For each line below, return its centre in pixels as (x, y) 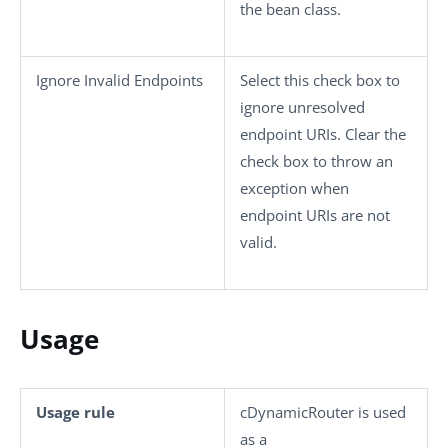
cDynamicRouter (297, 411)
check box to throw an (316, 160)
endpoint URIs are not (315, 214)
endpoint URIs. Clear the (323, 133)
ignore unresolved (302, 106)
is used (380, 411)
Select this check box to (320, 79)
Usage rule (75, 411)
